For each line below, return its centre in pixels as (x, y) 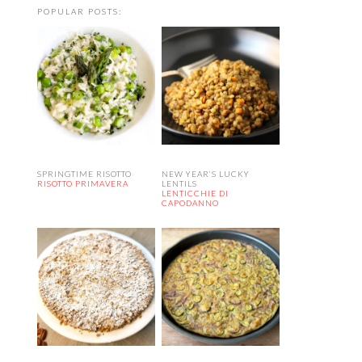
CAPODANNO (190, 203)
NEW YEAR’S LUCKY (205, 174)
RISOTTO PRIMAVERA (83, 184)
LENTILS (179, 184)
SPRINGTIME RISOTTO (84, 174)
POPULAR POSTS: (80, 12)
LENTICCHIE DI (195, 194)
